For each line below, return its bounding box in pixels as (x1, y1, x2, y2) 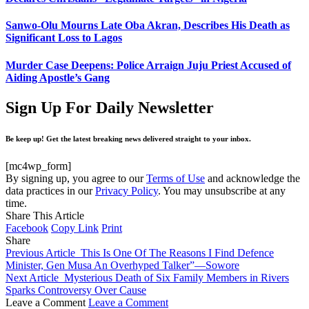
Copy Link (51, 221, 99, 234)
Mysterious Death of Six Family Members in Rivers (64, 271, 289, 283)
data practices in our (6, 184, 95, 197)
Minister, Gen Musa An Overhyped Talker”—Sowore (6, 259, 239, 271)
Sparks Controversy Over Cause (6, 283, 146, 296)
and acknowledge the (205, 172, 300, 184)
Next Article (6, 271, 59, 283)
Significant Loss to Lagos (6, 32, 122, 44)
